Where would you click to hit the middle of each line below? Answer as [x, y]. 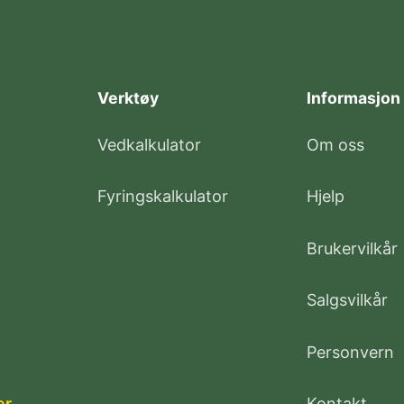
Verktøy [128, 98]
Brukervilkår [352, 248]
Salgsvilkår [347, 300]
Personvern [350, 352]
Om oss [335, 144]
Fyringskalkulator [163, 197]
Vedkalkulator [149, 144]
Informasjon [353, 98]
